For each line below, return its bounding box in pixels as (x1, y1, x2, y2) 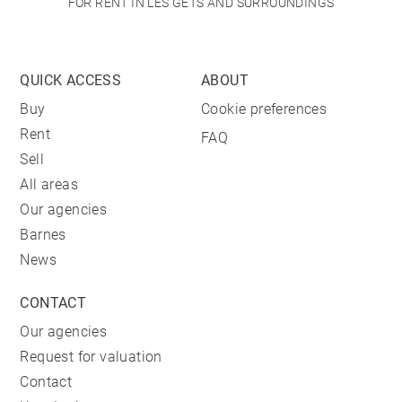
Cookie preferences (201, 100, 328, 118)
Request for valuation (20, 348, 162, 366)
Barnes (20, 226, 66, 244)
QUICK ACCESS (20, 72, 122, 90)
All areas (20, 176, 79, 194)
